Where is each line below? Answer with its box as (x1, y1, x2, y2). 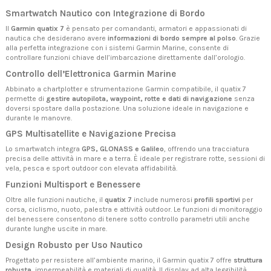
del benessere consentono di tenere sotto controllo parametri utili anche (5, 215, 250, 224)
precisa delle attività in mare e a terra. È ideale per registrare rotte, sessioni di (5, 154, 265, 163)
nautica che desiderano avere (5, 34, 108, 43)
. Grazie (236, 34, 260, 43)
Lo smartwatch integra (5, 145, 82, 154)
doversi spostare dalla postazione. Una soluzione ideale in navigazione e (5, 103, 249, 113)
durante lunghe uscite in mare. (5, 224, 107, 233)
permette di (5, 94, 46, 103)
